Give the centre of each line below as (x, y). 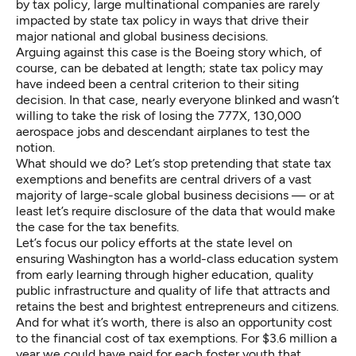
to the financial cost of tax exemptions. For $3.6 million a (176, 338)
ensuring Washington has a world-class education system (177, 258)
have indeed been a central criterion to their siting (157, 83)
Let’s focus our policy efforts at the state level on (154, 242)
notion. (35, 147)
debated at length (152, 68)
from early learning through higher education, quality (164, 274)
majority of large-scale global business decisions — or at (175, 195)
